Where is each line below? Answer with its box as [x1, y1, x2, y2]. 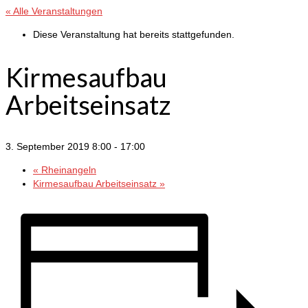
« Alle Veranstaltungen [5, 5, 102, 16]
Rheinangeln [38, 164, 96, 176]
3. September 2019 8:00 [5, 141, 111, 153]
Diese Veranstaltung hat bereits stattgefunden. [33, 29, 234, 40]
